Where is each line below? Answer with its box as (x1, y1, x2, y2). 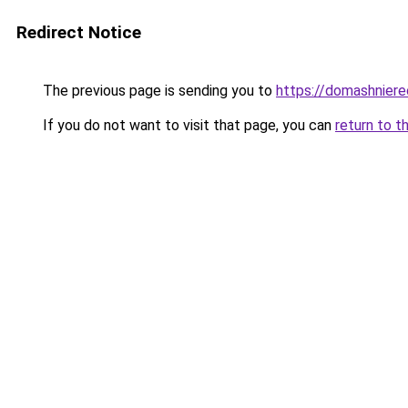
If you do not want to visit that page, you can (39, 117, 335, 134)
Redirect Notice (16, 22, 141, 43)
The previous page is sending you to (39, 82, 276, 99)
